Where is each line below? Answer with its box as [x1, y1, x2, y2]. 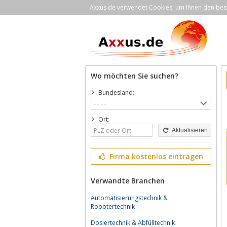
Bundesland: [98, 88, 134, 97]
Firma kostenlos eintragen [107, 152, 203, 161]
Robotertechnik [91, 202, 135, 211]
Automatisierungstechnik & [91, 194, 168, 202]
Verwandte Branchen [91, 176, 165, 185]
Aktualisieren [170, 127, 208, 134]
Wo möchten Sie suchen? [91, 71, 178, 81]
